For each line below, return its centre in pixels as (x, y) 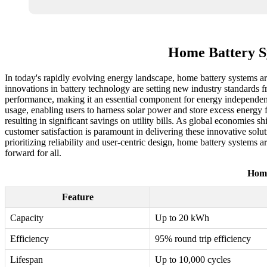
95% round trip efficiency (203, 239)
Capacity (27, 218)
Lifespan (27, 260)
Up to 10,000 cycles (193, 260)
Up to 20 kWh (182, 218)
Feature (77, 197)
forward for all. (33, 153)
